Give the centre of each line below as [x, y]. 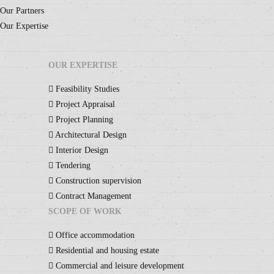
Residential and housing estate [106, 250]
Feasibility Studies [86, 89]
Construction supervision [97, 180]
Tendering [72, 165]
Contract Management [92, 196]
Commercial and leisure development [119, 265]
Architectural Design [90, 135]
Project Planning [83, 119]
